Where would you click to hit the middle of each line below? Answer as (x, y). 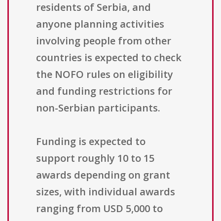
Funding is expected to (91, 142)
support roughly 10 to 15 (95, 158)
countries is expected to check (109, 58)
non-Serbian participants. (98, 108)
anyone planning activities (100, 24)
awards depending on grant (103, 175)
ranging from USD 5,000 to (99, 209)
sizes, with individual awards (106, 192)
